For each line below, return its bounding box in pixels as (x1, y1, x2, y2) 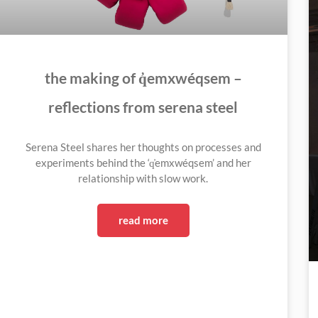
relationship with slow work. (78, 172, 209, 185)
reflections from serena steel (48, 98, 238, 116)
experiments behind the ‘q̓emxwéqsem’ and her (35, 156, 251, 170)
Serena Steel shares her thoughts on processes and (25, 141, 261, 154)
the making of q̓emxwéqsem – (44, 69, 242, 87)
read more (118, 214, 168, 227)
